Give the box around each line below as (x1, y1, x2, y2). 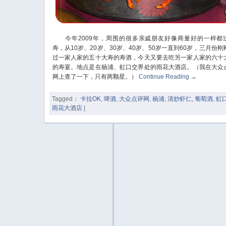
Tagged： (52, 95, 79, 102)
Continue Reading (138, 73, 191, 81)
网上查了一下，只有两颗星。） (52, 73, 137, 81)
